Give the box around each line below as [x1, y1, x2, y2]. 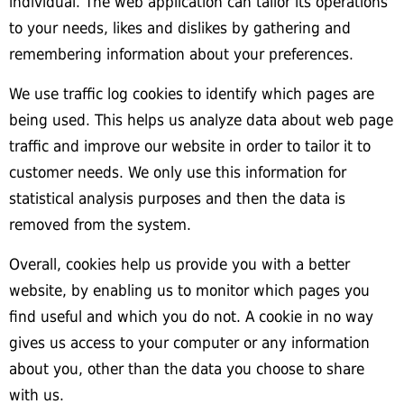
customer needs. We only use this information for [9, 163, 346, 181]
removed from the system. [9, 216, 191, 234]
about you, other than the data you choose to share [9, 360, 364, 378]
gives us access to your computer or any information [9, 334, 370, 352]
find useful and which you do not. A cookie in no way [9, 308, 373, 326]
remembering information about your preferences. [9, 45, 353, 63]
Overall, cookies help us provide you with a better [9, 255, 350, 273]
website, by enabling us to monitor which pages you [9, 281, 370, 299]
